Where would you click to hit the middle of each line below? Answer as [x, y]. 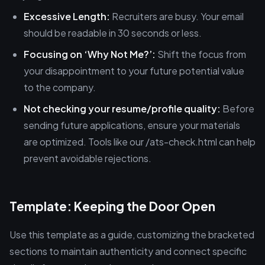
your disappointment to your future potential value [134, 71]
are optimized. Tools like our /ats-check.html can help [140, 142]
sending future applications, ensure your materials [132, 125]
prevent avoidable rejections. [88, 158]
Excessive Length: [67, 16]
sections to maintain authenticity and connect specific [128, 251]
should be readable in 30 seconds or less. [113, 33]
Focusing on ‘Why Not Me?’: [90, 54]
